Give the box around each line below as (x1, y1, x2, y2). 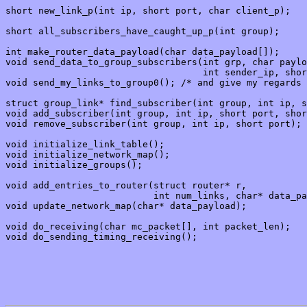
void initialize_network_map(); (5, 149, 170, 160)
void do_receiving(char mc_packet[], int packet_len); (5, 221, 291, 232)
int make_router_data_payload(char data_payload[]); (5, 47, 280, 58)
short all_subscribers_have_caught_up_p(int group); (5, 26, 280, 37)
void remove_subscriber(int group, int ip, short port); (5, 119, 302, 130)
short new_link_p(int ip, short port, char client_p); (5, 5, 291, 16)
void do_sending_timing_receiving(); (5, 232, 197, 243)
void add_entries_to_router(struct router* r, (5, 180, 252, 191)
